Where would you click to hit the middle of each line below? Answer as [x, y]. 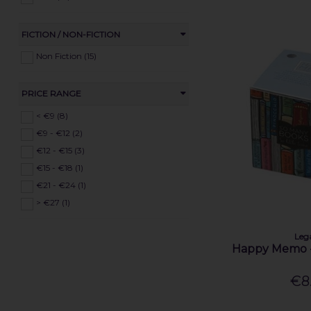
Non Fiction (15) [66, 56]
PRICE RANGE [51, 94]
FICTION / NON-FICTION [70, 34]
